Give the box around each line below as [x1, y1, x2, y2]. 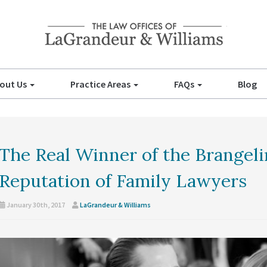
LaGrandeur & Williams [79, 200, 151, 209]
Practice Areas [70, 78, 132, 90]
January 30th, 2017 [5, 200, 65, 209]
